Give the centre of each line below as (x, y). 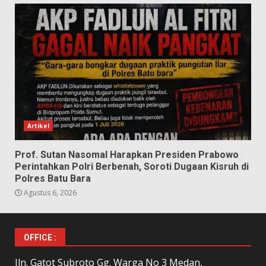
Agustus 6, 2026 (49, 192)
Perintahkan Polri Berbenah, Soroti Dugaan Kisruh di (132, 166)
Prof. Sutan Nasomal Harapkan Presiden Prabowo (127, 154)
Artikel (38, 126)
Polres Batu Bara (53, 178)
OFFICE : (40, 237)
